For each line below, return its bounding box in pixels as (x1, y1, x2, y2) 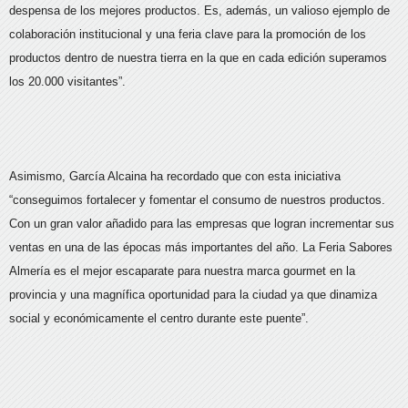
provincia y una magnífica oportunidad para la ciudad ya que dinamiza (9, 288, 377, 302)
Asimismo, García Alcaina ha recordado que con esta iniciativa (9, 169, 341, 184)
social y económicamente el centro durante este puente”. (9, 311, 312, 326)
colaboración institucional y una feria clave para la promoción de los (9, 27, 366, 42)
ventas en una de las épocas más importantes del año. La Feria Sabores (9, 240, 393, 255)
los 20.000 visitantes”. (9, 75, 129, 89)
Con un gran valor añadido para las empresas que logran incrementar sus (9, 217, 394, 231)
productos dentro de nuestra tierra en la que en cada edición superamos (9, 51, 387, 66)
